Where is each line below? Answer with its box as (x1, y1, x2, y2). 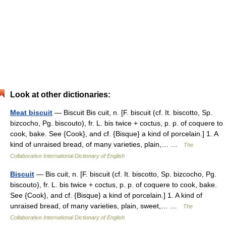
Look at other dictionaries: (10, 90, 110, 99)
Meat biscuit (10, 108, 52, 117)
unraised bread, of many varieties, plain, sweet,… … (10, 202, 183, 210)
